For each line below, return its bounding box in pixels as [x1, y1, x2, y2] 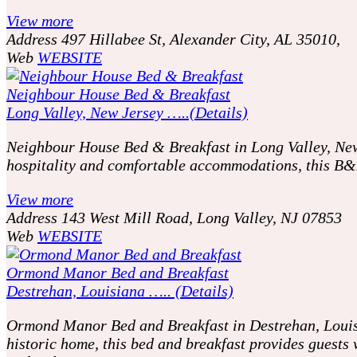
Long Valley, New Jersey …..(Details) [6, 103, 248, 121]
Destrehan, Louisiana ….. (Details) [6, 281, 233, 300]
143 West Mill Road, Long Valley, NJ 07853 [61, 208, 342, 226]
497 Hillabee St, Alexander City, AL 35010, [61, 29, 340, 48]
